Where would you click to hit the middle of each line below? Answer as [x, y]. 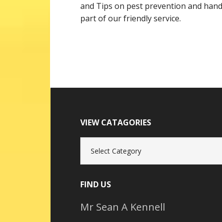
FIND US [96, 185]
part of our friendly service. [131, 19]
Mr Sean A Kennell [123, 207]
